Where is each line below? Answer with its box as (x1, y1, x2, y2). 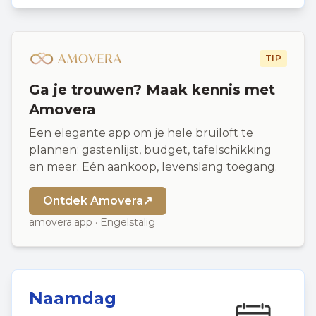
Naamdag (29, 288, 116, 308)
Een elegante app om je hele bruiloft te (29, 126, 253, 140)
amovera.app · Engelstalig (29, 216, 155, 229)
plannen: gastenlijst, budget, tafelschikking (29, 143, 272, 157)
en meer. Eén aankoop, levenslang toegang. (29, 160, 277, 174)
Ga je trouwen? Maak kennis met (29, 81, 275, 98)
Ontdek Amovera (43, 194, 143, 207)
